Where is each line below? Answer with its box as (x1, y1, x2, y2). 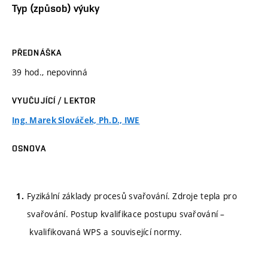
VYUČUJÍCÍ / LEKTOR (12, 95, 96, 105)
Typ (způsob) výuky (12, 2, 99, 15)
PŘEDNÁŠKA (12, 47, 62, 57)
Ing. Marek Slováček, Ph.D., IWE (12, 114, 140, 126)
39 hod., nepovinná (12, 66, 88, 78)
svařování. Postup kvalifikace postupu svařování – (27, 208, 225, 220)
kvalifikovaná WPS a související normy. (27, 226, 182, 238)
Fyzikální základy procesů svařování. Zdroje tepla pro (27, 190, 237, 202)
